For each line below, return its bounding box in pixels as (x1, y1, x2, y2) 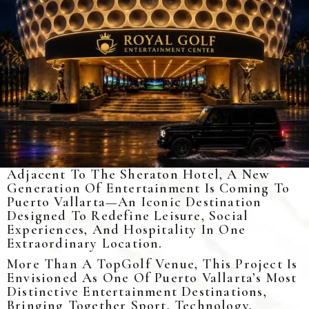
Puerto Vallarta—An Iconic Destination (7, 193, 262, 210)
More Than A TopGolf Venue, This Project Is (7, 255, 298, 272)
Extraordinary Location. (7, 235, 163, 252)
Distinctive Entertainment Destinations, (7, 283, 267, 300)
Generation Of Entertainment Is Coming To (7, 179, 290, 197)
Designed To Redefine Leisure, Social (7, 207, 249, 224)
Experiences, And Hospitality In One (7, 221, 246, 238)
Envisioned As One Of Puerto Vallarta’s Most (7, 269, 297, 286)
